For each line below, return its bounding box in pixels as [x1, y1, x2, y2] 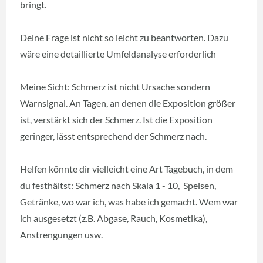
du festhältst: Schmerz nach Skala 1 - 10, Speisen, [20, 179, 216, 191]
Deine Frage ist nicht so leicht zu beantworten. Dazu [20, 31, 228, 43]
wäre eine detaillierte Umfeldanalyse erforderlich [20, 48, 216, 59]
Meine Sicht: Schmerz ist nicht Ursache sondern [20, 80, 210, 92]
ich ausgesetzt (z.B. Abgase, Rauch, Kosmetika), [20, 212, 207, 224]
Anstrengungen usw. [20, 228, 103, 240]
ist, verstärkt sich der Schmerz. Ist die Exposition [20, 113, 213, 125]
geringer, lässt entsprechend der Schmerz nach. [20, 130, 207, 141]
